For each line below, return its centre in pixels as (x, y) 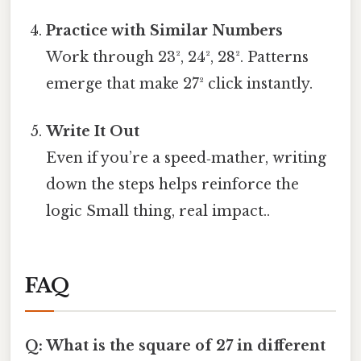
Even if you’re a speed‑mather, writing (187, 158)
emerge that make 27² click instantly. (180, 83)
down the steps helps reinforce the (173, 185)
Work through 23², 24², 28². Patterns (178, 57)
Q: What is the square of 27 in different (175, 346)
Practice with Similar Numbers (165, 30)
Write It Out (93, 132)
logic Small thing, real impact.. (158, 212)
